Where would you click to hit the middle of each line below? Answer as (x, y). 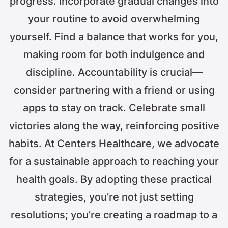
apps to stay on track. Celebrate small (114, 108)
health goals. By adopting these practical (114, 179)
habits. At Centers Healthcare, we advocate (114, 144)
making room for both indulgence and (114, 55)
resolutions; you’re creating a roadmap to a (114, 215)
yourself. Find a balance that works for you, (114, 37)
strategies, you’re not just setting (114, 197)
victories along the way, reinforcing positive (114, 126)
